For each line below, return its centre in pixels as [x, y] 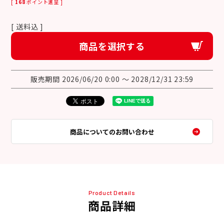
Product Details [112, 193]
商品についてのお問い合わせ [112, 131]
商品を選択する [112, 46]
